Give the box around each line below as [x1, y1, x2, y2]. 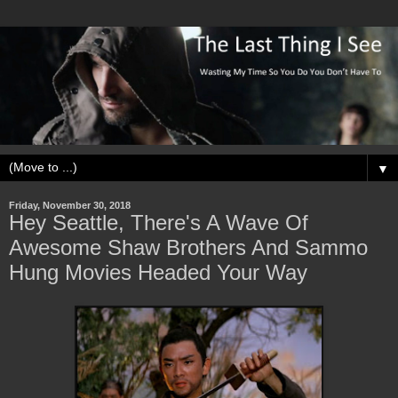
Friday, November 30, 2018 [9, 199, 131, 211]
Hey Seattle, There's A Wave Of [9, 210, 308, 235]
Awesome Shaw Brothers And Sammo [9, 235, 368, 259]
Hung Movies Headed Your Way [9, 259, 307, 284]
